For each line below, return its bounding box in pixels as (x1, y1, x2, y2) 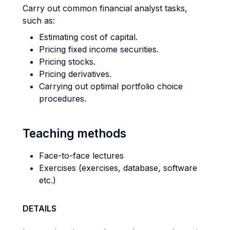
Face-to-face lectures (39, 150, 124, 161)
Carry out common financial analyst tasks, (23, 3, 187, 13)
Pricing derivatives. (39, 69, 111, 79)
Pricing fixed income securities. (39, 44, 159, 54)
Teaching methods (23, 126, 126, 140)
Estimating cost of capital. (39, 32, 138, 42)
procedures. (39, 93, 86, 104)
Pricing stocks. (39, 56, 95, 67)
